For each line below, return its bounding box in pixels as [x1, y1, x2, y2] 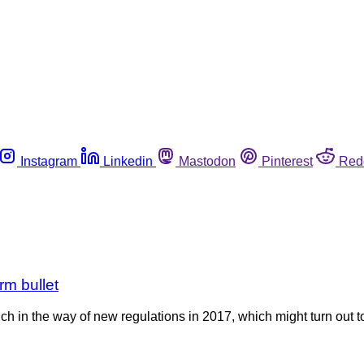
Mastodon [179, 154, 236, 168]
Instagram [20, 154, 77, 168]
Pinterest [262, 154, 313, 168]
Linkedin [103, 154, 153, 168]
